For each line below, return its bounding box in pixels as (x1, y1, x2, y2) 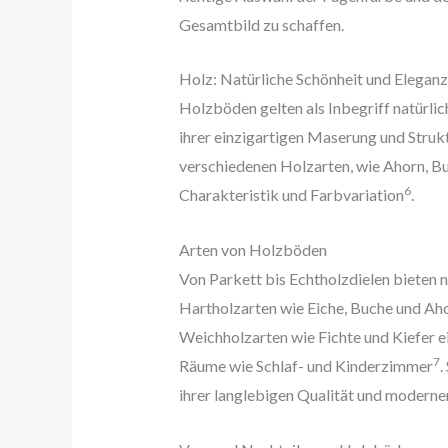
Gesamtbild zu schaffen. (178, 14, 344, 34)
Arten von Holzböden (178, 239, 327, 259)
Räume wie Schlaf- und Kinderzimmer (178, 355, 433, 375)
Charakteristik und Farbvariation (178, 185, 404, 205)
